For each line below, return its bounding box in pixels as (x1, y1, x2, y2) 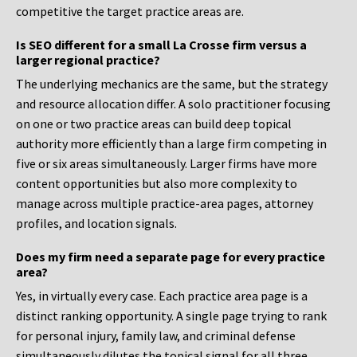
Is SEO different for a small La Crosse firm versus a (16, 37, 307, 53)
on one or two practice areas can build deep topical (16, 116, 292, 132)
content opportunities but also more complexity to (16, 175, 297, 192)
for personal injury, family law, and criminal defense (16, 328, 296, 344)
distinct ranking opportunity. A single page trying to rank (16, 308, 327, 324)
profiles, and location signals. (16, 215, 177, 232)
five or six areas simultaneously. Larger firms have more (16, 155, 317, 172)
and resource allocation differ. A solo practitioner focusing (16, 96, 331, 112)
